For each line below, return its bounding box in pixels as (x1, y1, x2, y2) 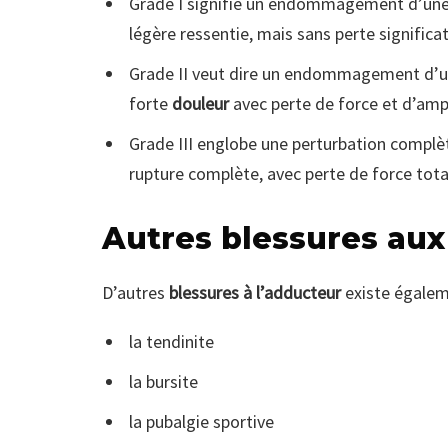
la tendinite (128, 330, 214, 354)
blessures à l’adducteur (169, 281, 341, 305)
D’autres (102, 281, 169, 305)
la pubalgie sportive (128, 410, 274, 434)
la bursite (128, 370, 198, 394)
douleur (171, 92, 229, 116)
